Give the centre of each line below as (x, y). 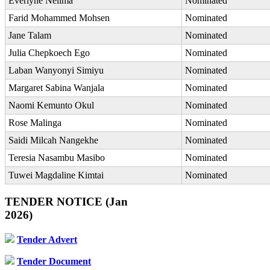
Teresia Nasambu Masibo (57, 157)
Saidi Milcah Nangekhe (53, 140)
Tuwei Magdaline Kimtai (56, 175)
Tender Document (54, 262)
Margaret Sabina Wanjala (56, 87)
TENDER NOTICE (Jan (66, 202)
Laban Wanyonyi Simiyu (56, 70)
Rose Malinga (35, 122)
